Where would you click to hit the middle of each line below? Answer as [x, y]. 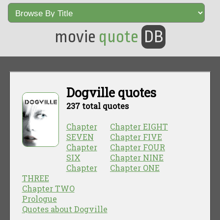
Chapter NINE [137, 157]
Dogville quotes [111, 92]
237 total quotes [97, 106]
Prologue [39, 198]
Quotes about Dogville [65, 209]
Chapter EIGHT [139, 126]
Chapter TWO [48, 188]
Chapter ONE [135, 167]
